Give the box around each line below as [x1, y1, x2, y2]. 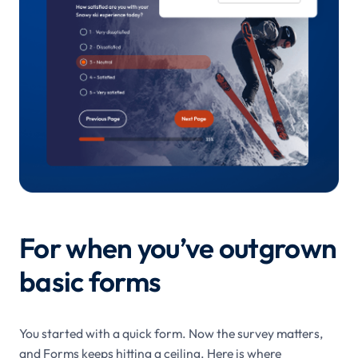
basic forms [19, 264, 161, 300]
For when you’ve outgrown [19, 230, 337, 266]
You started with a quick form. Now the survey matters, [19, 325, 323, 342]
